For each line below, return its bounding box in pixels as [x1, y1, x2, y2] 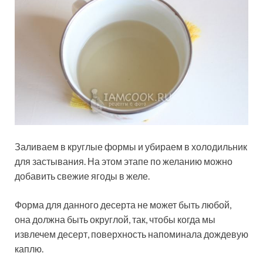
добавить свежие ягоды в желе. [15, 170, 150, 182]
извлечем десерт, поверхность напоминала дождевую [15, 228, 248, 240]
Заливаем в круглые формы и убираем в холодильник [15, 141, 247, 153]
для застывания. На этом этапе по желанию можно [15, 156, 232, 167]
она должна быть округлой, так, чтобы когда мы [15, 214, 215, 225]
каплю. [15, 243, 43, 255]
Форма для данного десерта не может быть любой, [15, 199, 231, 211]
